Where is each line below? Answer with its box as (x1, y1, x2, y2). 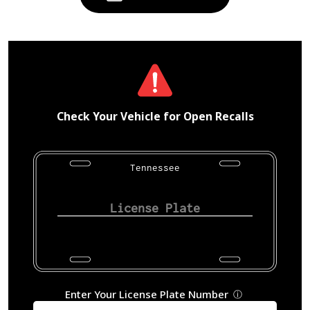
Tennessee (129, 161, 180, 173)
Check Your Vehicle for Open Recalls (56, 108, 254, 124)
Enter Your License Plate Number (65, 287, 229, 302)
